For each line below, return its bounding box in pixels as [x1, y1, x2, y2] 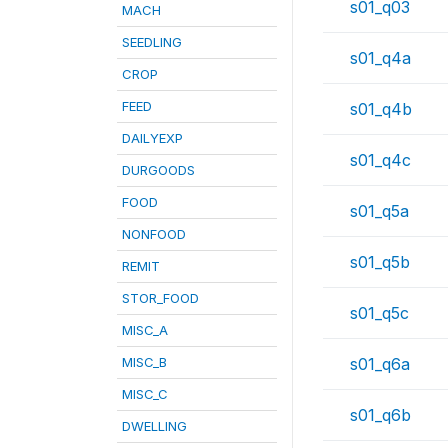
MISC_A [122, 322, 168, 338]
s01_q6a [350, 354, 410, 375]
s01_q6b [350, 405, 411, 426]
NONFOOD [122, 226, 186, 242]
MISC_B [122, 354, 167, 370]
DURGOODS [122, 162, 195, 178]
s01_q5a [350, 201, 409, 222]
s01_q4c [350, 150, 411, 171]
